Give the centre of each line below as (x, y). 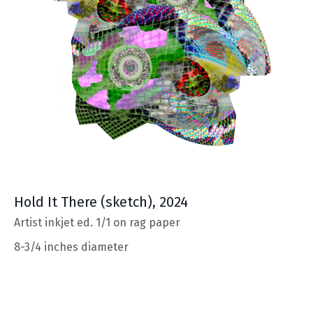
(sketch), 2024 (143, 202)
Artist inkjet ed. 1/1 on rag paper (97, 223)
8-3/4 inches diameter (71, 247)
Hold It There (56, 202)
